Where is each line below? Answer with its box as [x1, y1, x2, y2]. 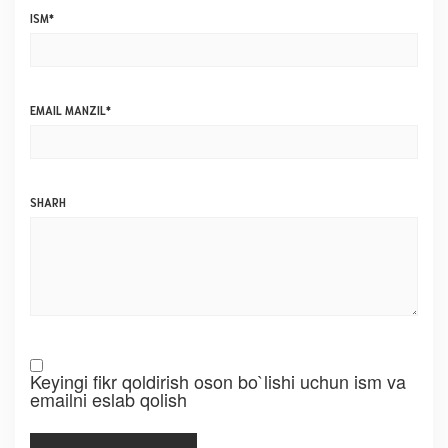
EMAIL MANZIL [30, 102, 106, 117]
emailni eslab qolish [30, 385, 187, 412]
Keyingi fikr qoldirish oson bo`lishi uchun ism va [30, 367, 406, 394]
